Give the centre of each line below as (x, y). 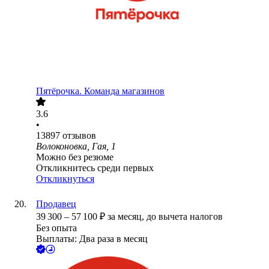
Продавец (56, 204)
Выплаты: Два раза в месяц (92, 239)
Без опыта (56, 228)
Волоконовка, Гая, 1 (76, 147)
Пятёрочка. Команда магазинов (100, 91)
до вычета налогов (185, 217)
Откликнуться (65, 179)
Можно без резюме (75, 157)
